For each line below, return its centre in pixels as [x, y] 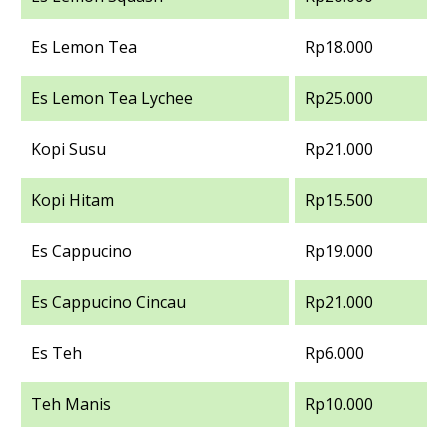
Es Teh [56, 353]
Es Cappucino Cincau [108, 302]
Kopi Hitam [72, 200]
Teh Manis [71, 404]
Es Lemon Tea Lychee [112, 98]
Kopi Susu [68, 149]
